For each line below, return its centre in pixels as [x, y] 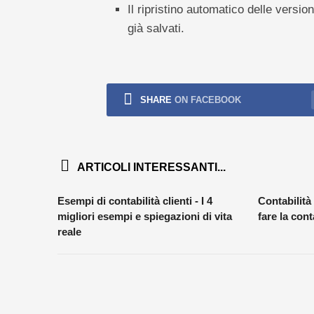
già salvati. [156, 28]
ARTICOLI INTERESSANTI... [151, 167]
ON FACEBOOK [207, 100]
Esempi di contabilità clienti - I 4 [135, 201]
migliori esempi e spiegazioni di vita [144, 216]
